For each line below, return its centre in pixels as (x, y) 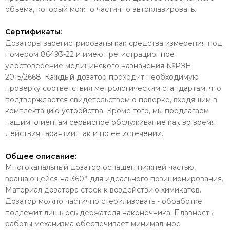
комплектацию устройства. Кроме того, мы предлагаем (107, 111)
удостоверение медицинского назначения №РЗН (98, 66)
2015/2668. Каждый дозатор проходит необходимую (102, 77)
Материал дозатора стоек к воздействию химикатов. (103, 190)
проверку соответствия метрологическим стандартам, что (113, 88)
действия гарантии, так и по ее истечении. (84, 133)
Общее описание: (41, 156)
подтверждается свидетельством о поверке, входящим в (111, 100)
